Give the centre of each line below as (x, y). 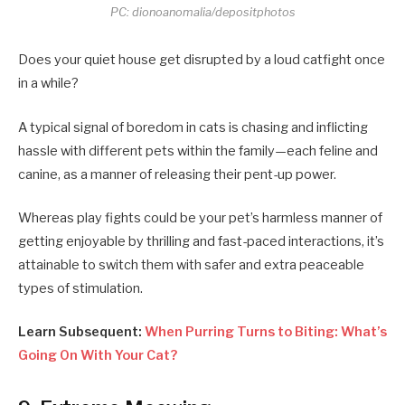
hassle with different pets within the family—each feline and (198, 151)
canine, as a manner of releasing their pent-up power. (179, 174)
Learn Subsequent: (81, 331)
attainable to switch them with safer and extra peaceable (191, 264)
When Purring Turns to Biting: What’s (266, 331)
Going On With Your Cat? (98, 355)
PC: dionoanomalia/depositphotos (202, 12)
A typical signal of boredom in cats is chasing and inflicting (193, 127)
